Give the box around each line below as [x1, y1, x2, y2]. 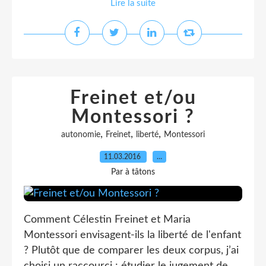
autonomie [61, 131, 100, 139]
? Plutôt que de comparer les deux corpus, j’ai [24, 245, 239, 256]
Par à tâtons [111, 168, 155, 176]
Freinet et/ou [69, 88, 197, 107]
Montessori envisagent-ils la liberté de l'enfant [24, 230, 241, 240]
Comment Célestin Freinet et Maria [24, 214, 191, 225]
